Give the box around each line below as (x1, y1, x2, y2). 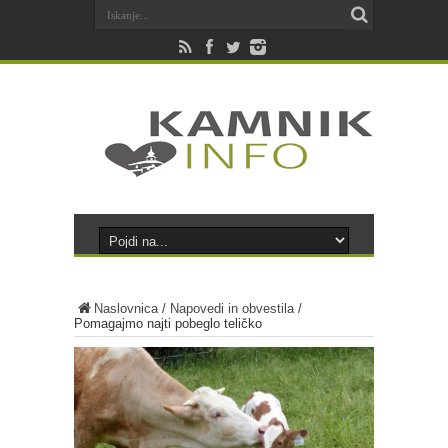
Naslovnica (94, 301, 158, 316)
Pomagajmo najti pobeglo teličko (74, 316, 262, 331)
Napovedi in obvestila (170, 301, 294, 316)
